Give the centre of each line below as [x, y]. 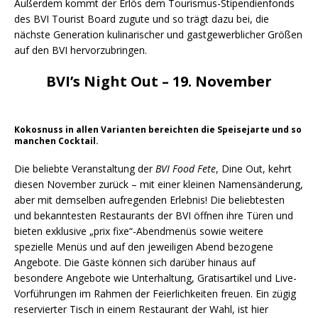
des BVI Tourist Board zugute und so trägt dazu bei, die [142, 19]
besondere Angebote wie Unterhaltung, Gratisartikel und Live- [155, 278]
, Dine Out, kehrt [254, 169]
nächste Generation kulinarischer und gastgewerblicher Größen [158, 35]
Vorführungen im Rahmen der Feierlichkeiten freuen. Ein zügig [155, 294]
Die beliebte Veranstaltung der [83, 169]
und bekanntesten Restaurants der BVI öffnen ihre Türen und [154, 216]
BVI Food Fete [184, 169]
